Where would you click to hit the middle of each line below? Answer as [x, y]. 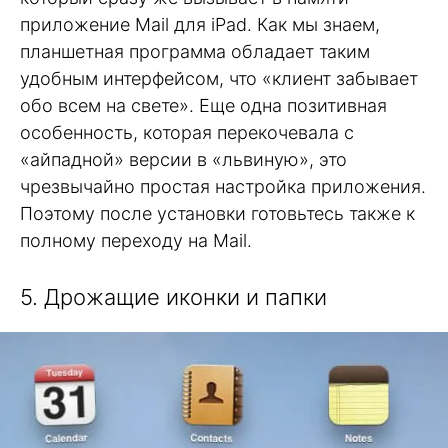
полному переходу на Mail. [136, 241]
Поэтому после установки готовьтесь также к [217, 214]
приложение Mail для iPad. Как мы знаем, [200, 25]
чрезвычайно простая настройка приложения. [223, 187]
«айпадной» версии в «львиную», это [183, 160]
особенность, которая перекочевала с [187, 133]
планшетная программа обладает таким [195, 52]
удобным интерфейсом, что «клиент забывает [219, 79]
